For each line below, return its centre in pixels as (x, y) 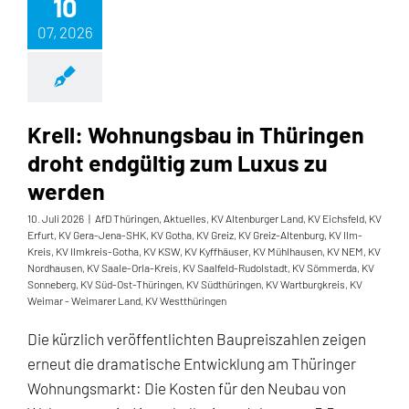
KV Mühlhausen (288, 251)
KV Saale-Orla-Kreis (132, 267)
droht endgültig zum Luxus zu (178, 163)
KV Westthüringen (186, 300)
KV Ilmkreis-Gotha (97, 251)
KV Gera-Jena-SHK (102, 235)
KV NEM (345, 251)
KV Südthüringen (224, 284)
